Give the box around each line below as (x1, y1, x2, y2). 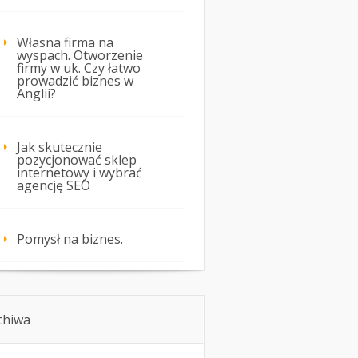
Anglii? (17, 85, 56, 103)
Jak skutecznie (17, 138, 102, 157)
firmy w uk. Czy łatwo (17, 59, 141, 78)
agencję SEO (17, 177, 90, 195)
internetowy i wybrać (17, 164, 142, 182)
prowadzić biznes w (17, 72, 133, 90)
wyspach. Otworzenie (17, 46, 143, 65)
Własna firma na (17, 34, 113, 52)
